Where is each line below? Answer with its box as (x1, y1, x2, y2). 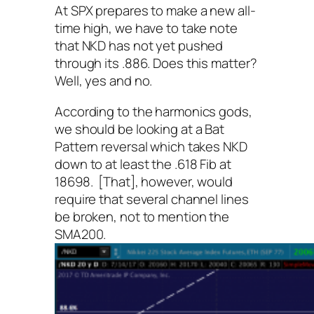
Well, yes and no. (55, 71, 153, 90)
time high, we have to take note (55, 19, 238, 38)
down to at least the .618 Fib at (55, 154, 231, 173)
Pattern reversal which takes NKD (55, 137, 247, 156)
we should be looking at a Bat (55, 119, 225, 138)
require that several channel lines (55, 189, 249, 208)
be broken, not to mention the (55, 207, 230, 226)
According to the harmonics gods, (55, 102, 252, 121)
